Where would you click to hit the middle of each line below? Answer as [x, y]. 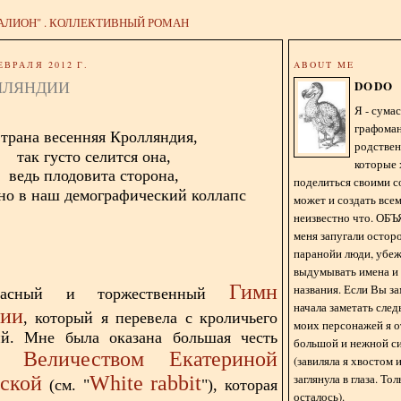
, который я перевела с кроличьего [150, 317]
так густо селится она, [94, 156]
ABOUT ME [324, 64]
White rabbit [145, 383]
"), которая [239, 384]
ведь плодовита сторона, [94, 175]
